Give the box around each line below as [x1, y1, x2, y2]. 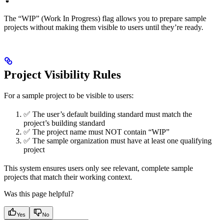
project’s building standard [24, 118, 105, 127]
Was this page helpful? [4, 189, 74, 198]
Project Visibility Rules [4, 68, 121, 81]
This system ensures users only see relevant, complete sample [4, 164, 193, 172]
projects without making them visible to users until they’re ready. [4, 23, 203, 31]
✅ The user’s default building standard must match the [24, 110, 192, 118]
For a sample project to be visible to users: [4, 91, 134, 100]
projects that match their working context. [4, 172, 132, 181]
